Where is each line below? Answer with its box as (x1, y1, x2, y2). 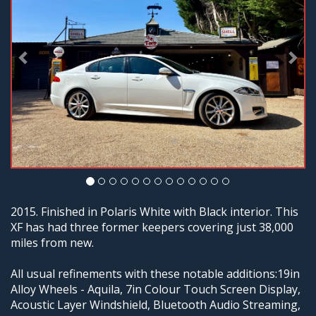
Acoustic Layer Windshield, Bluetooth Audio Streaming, (11, 296, 300, 312)
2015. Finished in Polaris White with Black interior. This (11, 203, 298, 219)
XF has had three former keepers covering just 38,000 (11, 219, 293, 235)
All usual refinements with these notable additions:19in (11, 265, 300, 281)
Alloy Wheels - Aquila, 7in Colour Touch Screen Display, (11, 281, 300, 297)
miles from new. (11, 234, 94, 250)
